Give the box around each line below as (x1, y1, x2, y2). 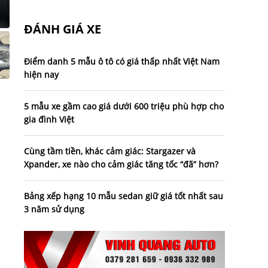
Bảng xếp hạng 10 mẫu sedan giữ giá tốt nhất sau (24, 190, 223, 202)
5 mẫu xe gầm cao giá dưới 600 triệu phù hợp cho (24, 100, 224, 112)
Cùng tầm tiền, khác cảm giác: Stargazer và (24, 145, 196, 157)
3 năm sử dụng (24, 203, 84, 215)
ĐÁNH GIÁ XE (24, 21, 101, 38)
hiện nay (24, 69, 59, 81)
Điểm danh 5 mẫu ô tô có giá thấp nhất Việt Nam (24, 56, 220, 68)
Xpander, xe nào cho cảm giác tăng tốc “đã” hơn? (24, 159, 218, 170)
